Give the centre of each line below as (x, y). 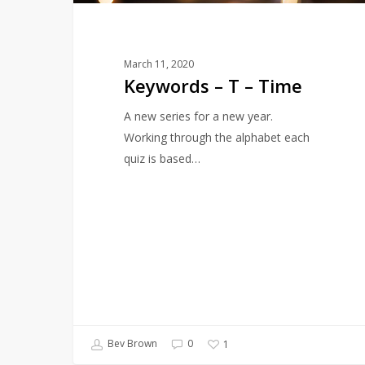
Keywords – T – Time (213, 85)
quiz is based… (162, 158)
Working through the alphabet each (216, 137)
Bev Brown (131, 344)
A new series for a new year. (198, 116)
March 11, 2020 (158, 64)
